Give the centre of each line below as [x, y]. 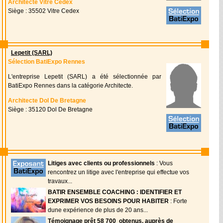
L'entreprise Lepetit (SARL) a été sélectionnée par [85, 77]
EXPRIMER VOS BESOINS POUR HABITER [108, 201]
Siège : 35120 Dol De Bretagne [50, 110]
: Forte [178, 201]
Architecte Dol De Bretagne [47, 101]
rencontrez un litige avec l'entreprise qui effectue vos [118, 172]
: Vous [164, 163]
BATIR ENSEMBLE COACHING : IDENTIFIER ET [115, 192]
